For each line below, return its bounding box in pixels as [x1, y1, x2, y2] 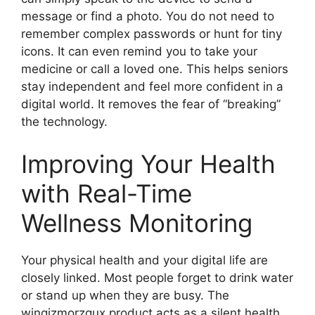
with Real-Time [21, 178, 192, 208]
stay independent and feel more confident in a [21, 79, 283, 94]
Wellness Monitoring [21, 207, 252, 238]
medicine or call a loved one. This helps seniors [21, 62, 288, 77]
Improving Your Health [21, 148, 276, 179]
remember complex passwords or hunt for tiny [21, 27, 282, 41]
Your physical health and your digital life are [21, 252, 268, 267]
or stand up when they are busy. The [21, 288, 229, 302]
